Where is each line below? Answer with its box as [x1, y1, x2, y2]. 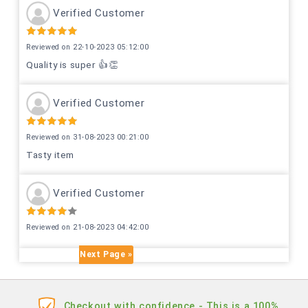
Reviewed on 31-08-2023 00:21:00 [26, 132, 149, 142]
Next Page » [80, 249, 133, 259]
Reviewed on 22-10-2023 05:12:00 [26, 43, 149, 52]
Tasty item [26, 148, 74, 160]
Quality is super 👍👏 [26, 58, 119, 70]
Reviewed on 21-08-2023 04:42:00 [26, 222, 149, 232]
